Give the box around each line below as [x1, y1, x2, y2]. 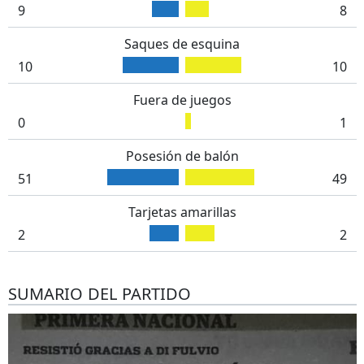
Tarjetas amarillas [128, 202, 236, 221]
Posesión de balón [125, 146, 239, 165]
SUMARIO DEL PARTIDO [7, 282, 191, 305]
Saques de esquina [124, 34, 240, 53]
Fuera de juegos [132, 90, 232, 109]
